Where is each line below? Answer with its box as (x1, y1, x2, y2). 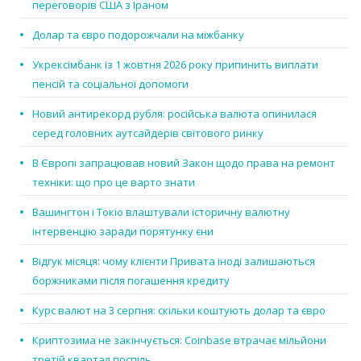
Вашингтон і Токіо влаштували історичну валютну (32, 204, 290, 219)
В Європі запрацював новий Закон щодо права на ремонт (32, 155, 335, 170)
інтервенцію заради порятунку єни (32, 223, 214, 239)
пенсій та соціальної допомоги (32, 76, 189, 91)
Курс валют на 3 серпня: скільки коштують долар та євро (32, 302, 326, 317)
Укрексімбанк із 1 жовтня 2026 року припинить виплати (32, 56, 318, 72)
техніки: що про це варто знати (32, 174, 195, 189)
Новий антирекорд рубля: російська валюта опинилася (32, 106, 317, 121)
